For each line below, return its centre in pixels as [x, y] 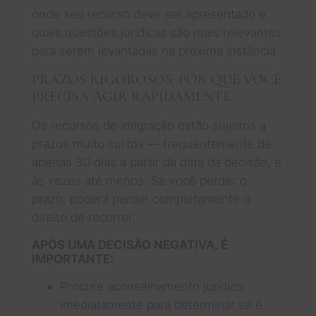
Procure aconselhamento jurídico [151, 286]
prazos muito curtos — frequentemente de [151, 144]
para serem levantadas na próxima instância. [155, 50]
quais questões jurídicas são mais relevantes [156, 32]
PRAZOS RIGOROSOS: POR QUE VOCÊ [156, 79]
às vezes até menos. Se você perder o [139, 180]
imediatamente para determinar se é [161, 304]
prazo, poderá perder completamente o [141, 199]
